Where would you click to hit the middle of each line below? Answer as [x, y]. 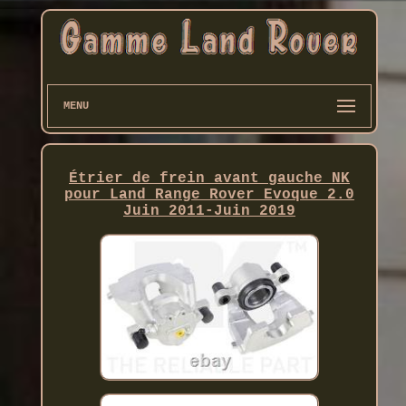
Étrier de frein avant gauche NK [209, 179]
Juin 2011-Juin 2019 [209, 212]
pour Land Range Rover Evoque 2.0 [209, 195]
